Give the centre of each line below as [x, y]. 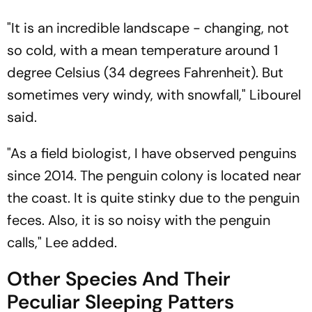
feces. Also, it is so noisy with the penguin [139, 220]
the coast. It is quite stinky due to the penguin [153, 197]
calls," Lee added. [62, 242]
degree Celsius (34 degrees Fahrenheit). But [145, 72]
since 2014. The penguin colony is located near [154, 175]
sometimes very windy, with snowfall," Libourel [154, 94]
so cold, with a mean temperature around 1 [142, 50]
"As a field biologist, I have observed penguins [152, 153]
